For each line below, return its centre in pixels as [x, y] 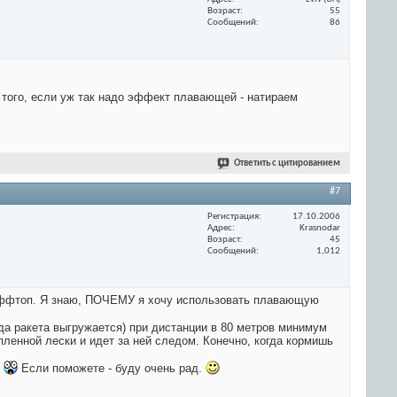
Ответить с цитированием [287, 164]
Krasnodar [320, 228]
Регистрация [233, 216]
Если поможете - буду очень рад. [112, 369]
